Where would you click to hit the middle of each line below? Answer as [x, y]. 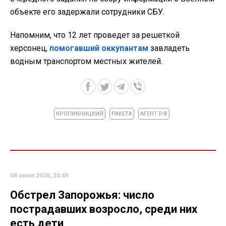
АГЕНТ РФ [154, 114]
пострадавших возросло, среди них [104, 209]
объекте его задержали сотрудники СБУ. [87, 12]
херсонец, [30, 48]
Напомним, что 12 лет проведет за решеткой [95, 35]
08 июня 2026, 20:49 [39, 176]
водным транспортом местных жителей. [86, 62]
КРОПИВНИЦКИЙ [80, 114]
